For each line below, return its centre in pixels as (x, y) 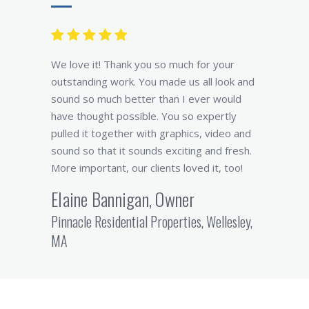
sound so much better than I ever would (146, 98)
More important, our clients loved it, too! (147, 167)
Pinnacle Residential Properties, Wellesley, (152, 221)
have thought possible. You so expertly (144, 116)
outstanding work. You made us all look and (153, 81)
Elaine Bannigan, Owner (123, 199)
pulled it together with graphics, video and (151, 133)
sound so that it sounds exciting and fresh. (151, 150)
